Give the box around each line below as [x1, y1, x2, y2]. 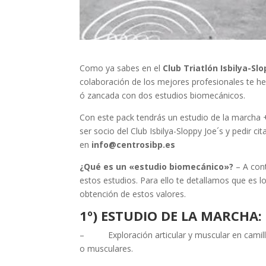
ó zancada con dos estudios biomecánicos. [80, 90, 246, 102]
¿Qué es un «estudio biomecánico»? [80, 161, 236, 173]
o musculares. [80, 243, 134, 255]
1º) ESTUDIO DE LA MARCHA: [80, 207, 262, 225]
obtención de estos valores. [80, 188, 186, 200]
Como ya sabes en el [80, 62, 163, 74]
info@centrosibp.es [91, 139, 178, 151]
